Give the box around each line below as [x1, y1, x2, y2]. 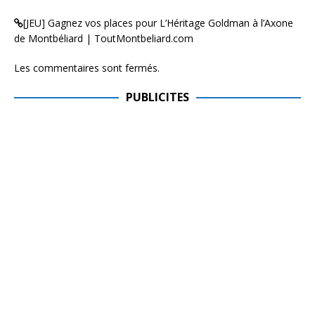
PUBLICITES [126, 89, 189, 105]
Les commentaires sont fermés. [14, 61, 160, 75]
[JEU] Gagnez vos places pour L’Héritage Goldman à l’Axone [23, 16, 293, 30]
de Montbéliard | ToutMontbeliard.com [14, 32, 193, 46]
